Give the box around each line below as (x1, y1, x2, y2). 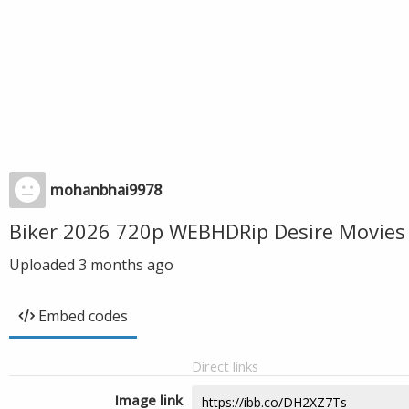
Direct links (192, 357, 258, 375)
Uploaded (9, 255, 79, 275)
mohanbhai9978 (50, 180, 162, 200)
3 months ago (79, 255, 173, 275)
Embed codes (38, 306, 128, 326)
